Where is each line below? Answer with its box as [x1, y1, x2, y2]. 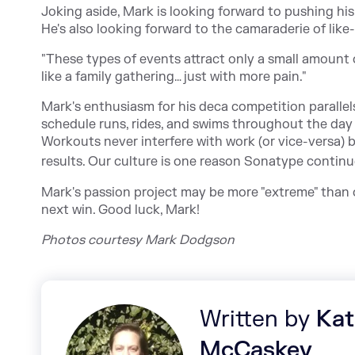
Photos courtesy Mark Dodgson [41, 232, 235, 248]
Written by [200, 305, 316, 334]
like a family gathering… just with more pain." [41, 69, 307, 85]
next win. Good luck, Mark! [41, 202, 200, 218]
